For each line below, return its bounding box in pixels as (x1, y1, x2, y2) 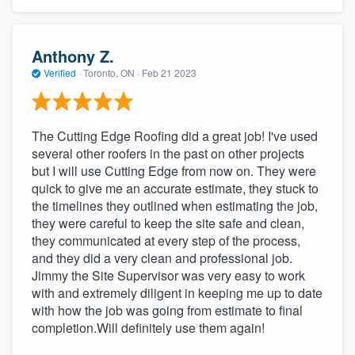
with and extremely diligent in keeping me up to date (32, 284, 323, 303)
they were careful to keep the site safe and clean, (32, 214, 304, 233)
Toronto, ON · (81, 65, 142, 79)
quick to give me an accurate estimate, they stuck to (32, 179, 319, 198)
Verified (41, 65, 78, 79)
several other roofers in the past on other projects (32, 144, 304, 163)
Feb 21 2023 (142, 65, 197, 79)
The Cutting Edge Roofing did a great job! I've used (32, 127, 318, 146)
